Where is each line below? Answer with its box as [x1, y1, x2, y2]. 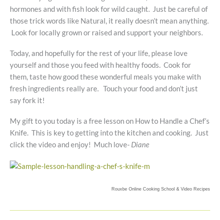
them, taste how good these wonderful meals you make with [10, 72, 201, 81]
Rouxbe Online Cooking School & [111, 186, 179, 192]
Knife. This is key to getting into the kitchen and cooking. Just [10, 129, 209, 137]
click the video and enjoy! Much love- [10, 140, 130, 149]
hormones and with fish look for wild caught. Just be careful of [10, 4, 208, 13]
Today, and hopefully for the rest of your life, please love [10, 49, 188, 57]
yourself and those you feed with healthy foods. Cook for [10, 60, 191, 69]
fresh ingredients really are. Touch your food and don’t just [10, 84, 198, 93]
